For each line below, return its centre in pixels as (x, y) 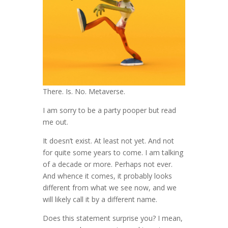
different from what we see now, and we (110, 188)
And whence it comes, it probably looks (107, 176)
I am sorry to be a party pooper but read (109, 110)
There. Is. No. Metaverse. (84, 92)
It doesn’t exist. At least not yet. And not (108, 141)
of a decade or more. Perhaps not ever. (108, 164)
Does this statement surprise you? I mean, (113, 218)
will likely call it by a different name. (100, 199)
